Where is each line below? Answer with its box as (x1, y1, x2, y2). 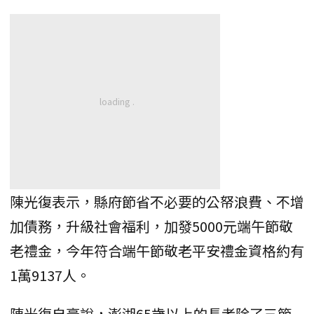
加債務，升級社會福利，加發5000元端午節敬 (10, 216, 293, 237)
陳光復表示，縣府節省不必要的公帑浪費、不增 (10, 191, 304, 212)
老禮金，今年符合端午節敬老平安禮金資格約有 (10, 240, 304, 261)
